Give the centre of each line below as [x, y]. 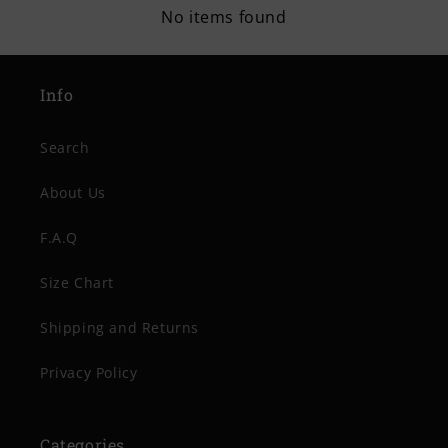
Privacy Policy [89, 372]
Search [65, 147]
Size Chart [77, 282]
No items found [224, 17]
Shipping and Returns [119, 327]
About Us [73, 192]
